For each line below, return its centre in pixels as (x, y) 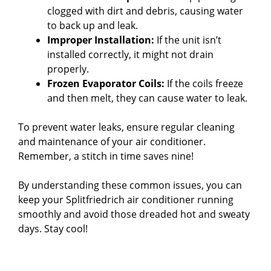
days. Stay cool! (53, 228)
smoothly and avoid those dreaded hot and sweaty (134, 214)
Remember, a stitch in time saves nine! (106, 156)
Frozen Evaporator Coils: (106, 83)
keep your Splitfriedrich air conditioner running (126, 199)
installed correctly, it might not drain (130, 54)
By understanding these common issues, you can (130, 185)
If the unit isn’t (188, 40)
